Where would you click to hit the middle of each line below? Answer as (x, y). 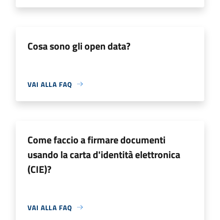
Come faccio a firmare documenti (96, 139)
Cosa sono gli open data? (79, 46)
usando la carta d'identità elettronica (104, 154)
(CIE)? (40, 169)
